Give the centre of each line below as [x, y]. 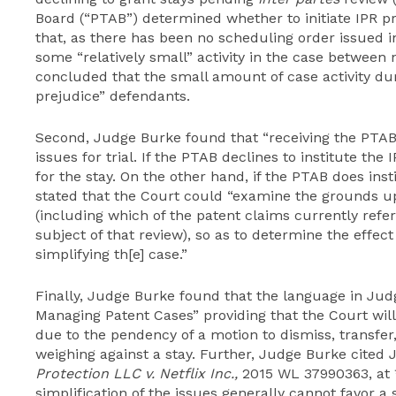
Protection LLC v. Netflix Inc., [137, 373]
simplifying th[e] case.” [111, 254]
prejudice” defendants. [113, 96]
